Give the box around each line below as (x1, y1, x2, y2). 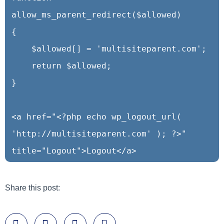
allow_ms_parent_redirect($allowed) (11, 9, 181, 19)
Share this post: (5, 183, 60, 192)
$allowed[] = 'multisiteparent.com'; (11, 43, 31, 53)
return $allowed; (11, 60, 31, 70)
